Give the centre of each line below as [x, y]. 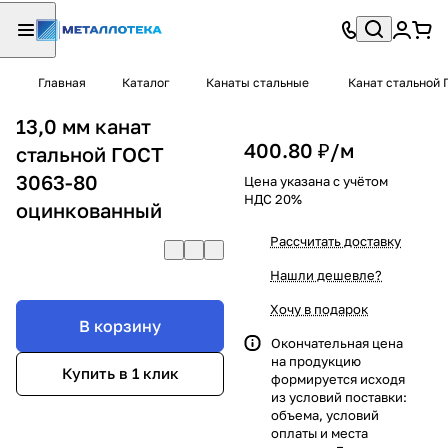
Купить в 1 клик [120, 373]
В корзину [120, 325]
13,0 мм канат [83, 125]
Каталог [146, 82]
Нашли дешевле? [326, 274]
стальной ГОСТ [90, 153]
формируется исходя [338, 378]
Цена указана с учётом [316, 180]
